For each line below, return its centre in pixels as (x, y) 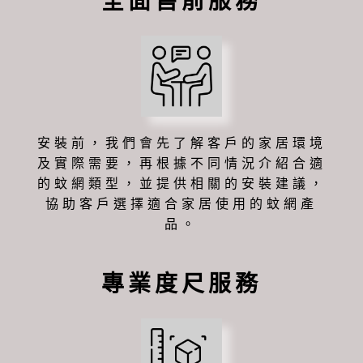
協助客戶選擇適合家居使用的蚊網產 (181, 203)
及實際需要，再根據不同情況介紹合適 (181, 163)
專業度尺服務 (181, 284)
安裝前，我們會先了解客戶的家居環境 (181, 143)
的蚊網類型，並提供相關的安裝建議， (181, 183)
